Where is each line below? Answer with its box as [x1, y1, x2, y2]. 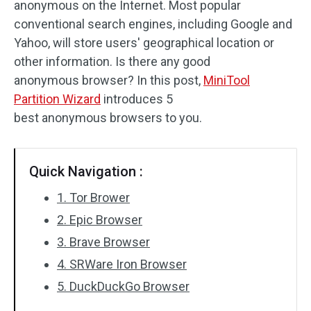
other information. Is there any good [14, 54, 210, 69]
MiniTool [203, 73, 250, 87]
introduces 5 [101, 92, 173, 106]
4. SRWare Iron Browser [57, 257, 187, 271]
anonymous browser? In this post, [14, 73, 203, 87]
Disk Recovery [27, 15, 99, 28]
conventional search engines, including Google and [14, 17, 292, 31]
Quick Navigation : [29, 163, 143, 180]
